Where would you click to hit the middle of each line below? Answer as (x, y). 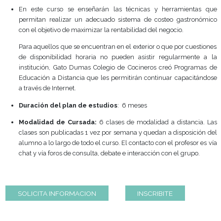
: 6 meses (156, 163)
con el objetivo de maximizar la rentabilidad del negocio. (119, 74)
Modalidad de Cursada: (68, 183)
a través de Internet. (56, 143)
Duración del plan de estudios (80, 163)
